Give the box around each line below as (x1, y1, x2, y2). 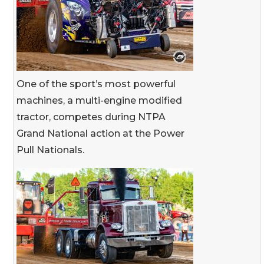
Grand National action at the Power (16, 127, 184, 139)
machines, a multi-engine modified (16, 94, 182, 106)
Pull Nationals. (16, 144, 84, 156)
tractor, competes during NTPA (16, 111, 166, 123)
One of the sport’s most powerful (16, 78, 176, 90)
